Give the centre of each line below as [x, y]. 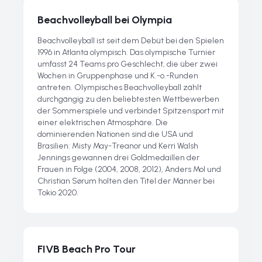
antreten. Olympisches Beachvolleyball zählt [120, 87]
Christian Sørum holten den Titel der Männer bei [126, 181]
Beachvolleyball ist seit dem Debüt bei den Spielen [131, 41]
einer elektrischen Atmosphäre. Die [103, 123]
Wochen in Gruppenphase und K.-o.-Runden [118, 76]
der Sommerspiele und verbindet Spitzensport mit [131, 111]
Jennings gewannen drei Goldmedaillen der [118, 158]
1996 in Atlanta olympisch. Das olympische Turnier [126, 52]
